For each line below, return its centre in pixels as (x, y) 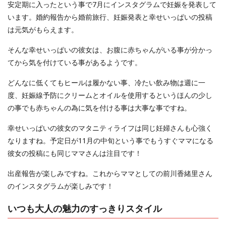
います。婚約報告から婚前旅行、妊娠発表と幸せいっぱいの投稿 (110, 17)
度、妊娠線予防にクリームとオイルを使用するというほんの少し (110, 95)
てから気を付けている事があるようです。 (75, 62)
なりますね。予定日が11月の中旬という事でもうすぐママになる (110, 140)
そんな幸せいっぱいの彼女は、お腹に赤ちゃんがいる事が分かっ (110, 49)
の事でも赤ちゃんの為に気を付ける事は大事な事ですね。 (99, 107)
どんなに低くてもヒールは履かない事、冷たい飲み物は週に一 (106, 82)
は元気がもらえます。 (43, 29)
